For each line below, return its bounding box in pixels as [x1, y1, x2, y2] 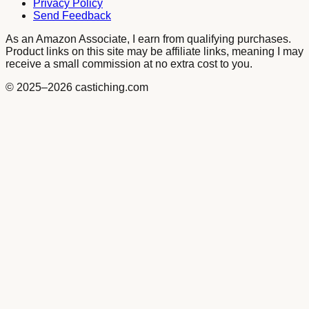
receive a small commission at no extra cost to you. [6, 58, 252, 70]
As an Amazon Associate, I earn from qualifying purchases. [6, 33, 291, 46]
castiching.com [72, 81, 148, 94]
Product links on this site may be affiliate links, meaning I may [6, 46, 303, 58]
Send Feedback [33, 10, 111, 22]
